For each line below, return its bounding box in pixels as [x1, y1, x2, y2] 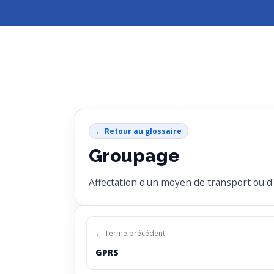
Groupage [89, 145, 180, 167]
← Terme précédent [95, 228, 165, 239]
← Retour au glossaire [95, 125, 182, 136]
